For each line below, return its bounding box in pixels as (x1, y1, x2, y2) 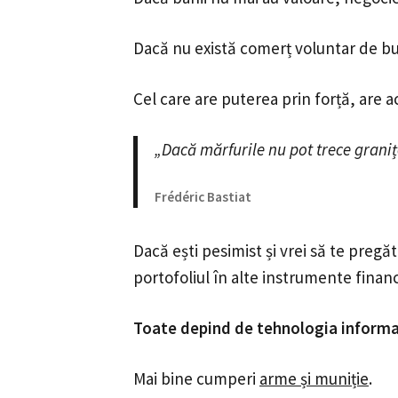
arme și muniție (259, 367, 370, 389)
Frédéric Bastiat (154, 187, 251, 205)
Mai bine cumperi (133, 367, 260, 389)
